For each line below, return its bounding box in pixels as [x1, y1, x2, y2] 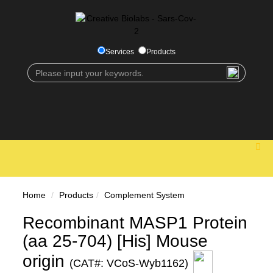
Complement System [104, 190, 185, 200]
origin [23, 252, 70, 271]
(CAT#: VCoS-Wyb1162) [69, 257, 189, 270]
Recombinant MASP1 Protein [23, 213, 248, 232]
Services [105, 48, 134, 56]
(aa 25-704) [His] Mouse [23, 232, 208, 250]
